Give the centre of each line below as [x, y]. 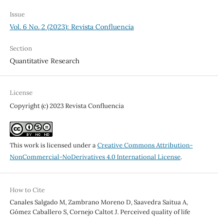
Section [21, 48]
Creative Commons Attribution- [145, 145]
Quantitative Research [44, 61]
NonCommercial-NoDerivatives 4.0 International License [95, 157]
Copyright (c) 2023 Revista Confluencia [67, 106]
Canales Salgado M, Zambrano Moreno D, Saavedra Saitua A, [99, 202]
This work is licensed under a [53, 145]
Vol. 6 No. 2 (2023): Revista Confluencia [72, 27]
